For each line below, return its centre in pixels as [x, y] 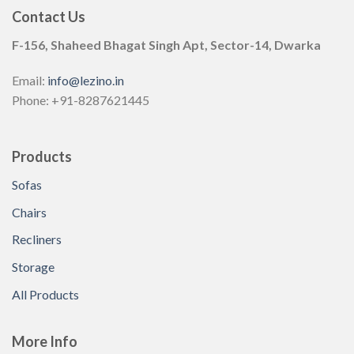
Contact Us [49, 16]
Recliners [37, 239]
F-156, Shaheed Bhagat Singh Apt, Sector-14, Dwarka [166, 44]
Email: [30, 81]
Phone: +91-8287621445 [81, 100]
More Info [45, 342]
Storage [33, 266]
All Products [45, 294]
